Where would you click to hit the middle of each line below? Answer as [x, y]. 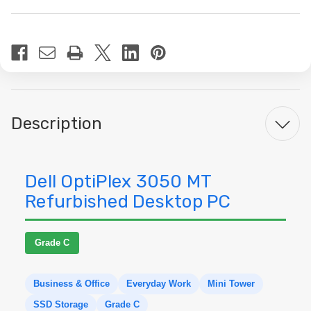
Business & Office [72, 284]
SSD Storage [61, 304]
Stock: [26, 48]
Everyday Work [159, 284]
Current [28, 32]
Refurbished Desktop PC [128, 202]
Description [57, 123]
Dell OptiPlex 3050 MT [119, 182]
